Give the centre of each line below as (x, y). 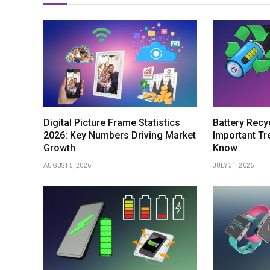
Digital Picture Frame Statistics (112, 123)
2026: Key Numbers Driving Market (120, 136)
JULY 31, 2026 (233, 166)
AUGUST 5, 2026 (67, 166)
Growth (59, 148)
